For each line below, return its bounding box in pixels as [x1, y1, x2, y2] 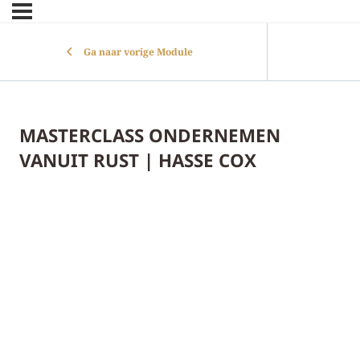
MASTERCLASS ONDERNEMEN [19, 123, 280, 149]
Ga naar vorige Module [83, 45, 193, 59]
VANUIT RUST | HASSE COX [19, 148, 256, 174]
